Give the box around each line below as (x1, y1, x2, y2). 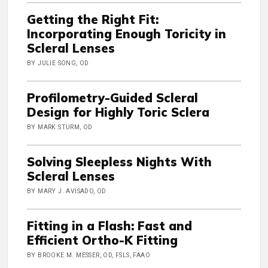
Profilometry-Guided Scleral (27, 90, 198, 106)
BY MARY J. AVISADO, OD (27, 187, 106, 196)
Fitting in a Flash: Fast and (27, 218, 192, 234)
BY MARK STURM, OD (27, 123, 93, 132)
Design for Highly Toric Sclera (27, 105, 209, 120)
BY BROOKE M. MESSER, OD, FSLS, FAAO (27, 251, 150, 260)
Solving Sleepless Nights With (27, 154, 212, 170)
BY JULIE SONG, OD (27, 59, 89, 68)
